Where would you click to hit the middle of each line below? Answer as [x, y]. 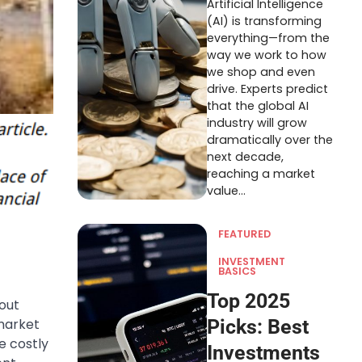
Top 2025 [248, 301]
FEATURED [244, 234]
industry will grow [257, 123]
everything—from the [268, 38]
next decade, [245, 157]
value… [226, 191]
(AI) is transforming [264, 21]
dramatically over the [270, 140]
